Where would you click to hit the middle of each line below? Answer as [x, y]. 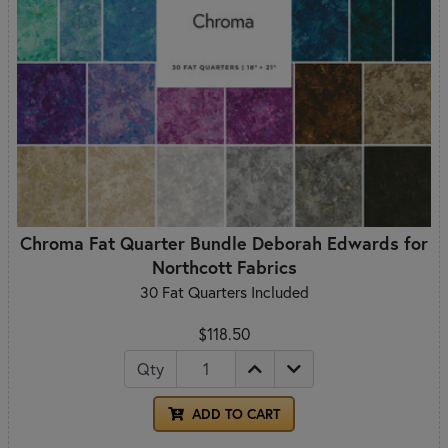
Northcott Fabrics [224, 266]
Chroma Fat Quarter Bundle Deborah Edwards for [224, 242]
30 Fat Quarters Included [224, 291]
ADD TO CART [234, 413]
